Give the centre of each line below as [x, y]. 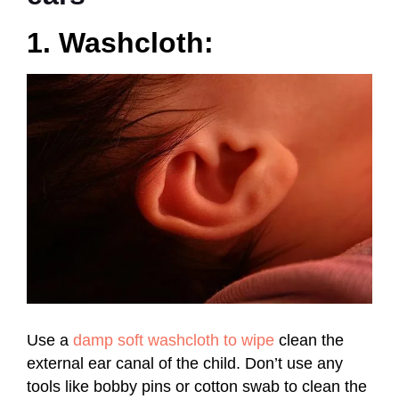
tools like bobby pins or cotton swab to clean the [197, 387]
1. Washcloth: [120, 42]
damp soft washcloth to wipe [174, 341]
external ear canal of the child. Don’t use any [185, 364]
